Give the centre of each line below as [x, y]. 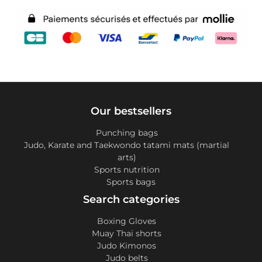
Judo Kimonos [127, 246]
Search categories [131, 200]
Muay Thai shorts [127, 234]
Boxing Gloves [127, 221]
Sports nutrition [127, 170]
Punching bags [127, 133]
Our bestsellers [131, 111]
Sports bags [131, 182]
